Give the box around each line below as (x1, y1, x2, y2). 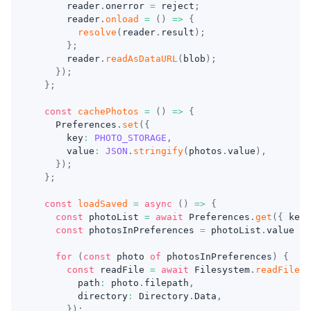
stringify (133, 146, 183, 156)
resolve (78, 27, 117, 37)
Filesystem (189, 264, 250, 275)
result (161, 27, 194, 37)
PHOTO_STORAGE (94, 133, 167, 143)
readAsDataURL (106, 53, 178, 64)
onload (106, 14, 139, 24)
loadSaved (78, 199, 128, 209)
